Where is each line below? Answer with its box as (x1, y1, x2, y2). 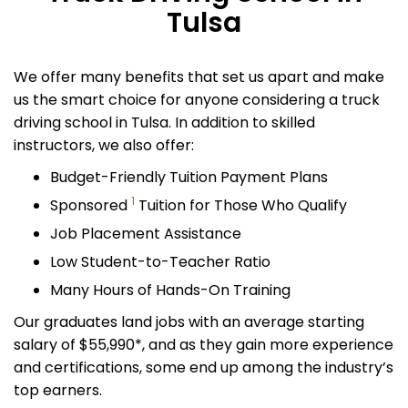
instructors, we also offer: (14, 135, 194, 156)
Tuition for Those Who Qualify (135, 195, 347, 216)
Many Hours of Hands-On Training (50, 280, 291, 301)
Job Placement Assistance (50, 223, 241, 244)
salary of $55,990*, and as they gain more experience (14, 334, 393, 355)
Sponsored (50, 195, 131, 216)
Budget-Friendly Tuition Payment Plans (50, 167, 328, 188)
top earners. (14, 380, 102, 401)
